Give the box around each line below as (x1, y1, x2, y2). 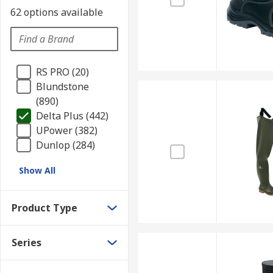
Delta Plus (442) (36, 109, 108, 122)
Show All (19, 165, 55, 176)
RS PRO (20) (36, 65, 89, 79)
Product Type (12, 201, 77, 214)
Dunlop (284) (36, 138, 95, 152)
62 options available (10, 5, 103, 19)
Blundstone (36, 80, 89, 93)
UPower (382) (36, 124, 97, 137)
